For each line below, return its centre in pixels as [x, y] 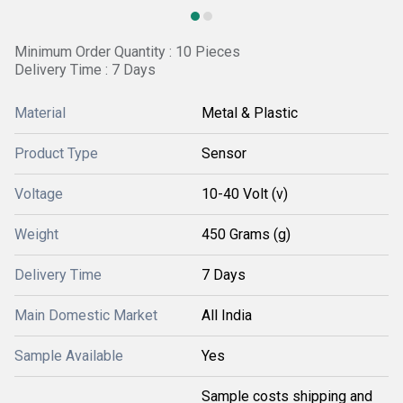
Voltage [39, 194]
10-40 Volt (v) [245, 194]
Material [40, 113]
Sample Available [69, 356]
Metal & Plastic [250, 113]
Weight [36, 234]
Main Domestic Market [86, 315]
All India [227, 315]
